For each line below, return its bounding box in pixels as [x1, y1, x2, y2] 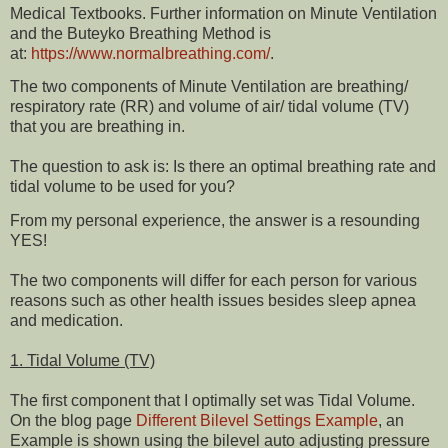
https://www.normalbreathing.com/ [31, 45, 270, 63]
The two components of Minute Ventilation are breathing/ [10, 78, 408, 96]
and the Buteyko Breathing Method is [10, 25, 271, 43]
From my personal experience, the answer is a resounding [10, 211, 420, 229]
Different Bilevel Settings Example [136, 411, 378, 429]
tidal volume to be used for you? [10, 178, 235, 196]
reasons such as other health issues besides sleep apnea [10, 291, 416, 309]
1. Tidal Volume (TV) [10, 351, 155, 369]
